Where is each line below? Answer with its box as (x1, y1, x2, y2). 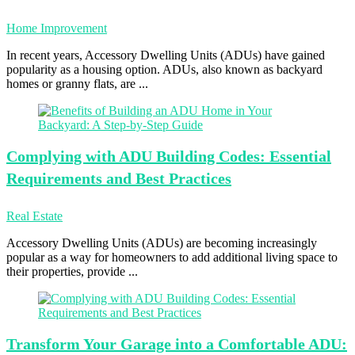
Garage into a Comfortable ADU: (116, 335, 347, 353)
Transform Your (6, 335, 116, 353)
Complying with (6, 147, 116, 165)
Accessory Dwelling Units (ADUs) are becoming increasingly (6, 236, 317, 250)
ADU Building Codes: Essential (116, 147, 331, 165)
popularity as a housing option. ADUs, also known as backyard (6, 63, 323, 76)
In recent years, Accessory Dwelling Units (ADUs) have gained (6, 48, 325, 62)
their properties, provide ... (6, 265, 138, 278)
